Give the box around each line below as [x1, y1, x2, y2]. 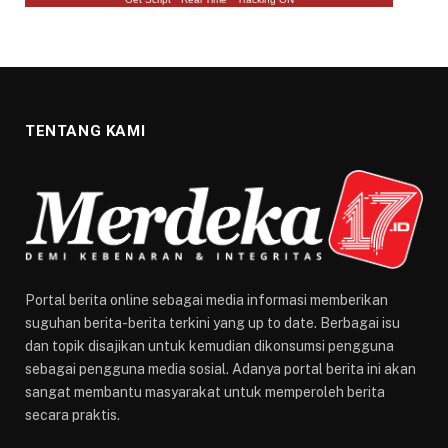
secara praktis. [25, 407, 120, 424]
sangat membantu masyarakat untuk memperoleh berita [25, 384, 385, 401]
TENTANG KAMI [25, 121, 146, 140]
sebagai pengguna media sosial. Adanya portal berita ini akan [25, 361, 416, 378]
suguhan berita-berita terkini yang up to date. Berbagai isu [25, 315, 400, 332]
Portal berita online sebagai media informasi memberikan [25, 292, 388, 309]
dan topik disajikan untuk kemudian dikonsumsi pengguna [25, 338, 394, 355]
